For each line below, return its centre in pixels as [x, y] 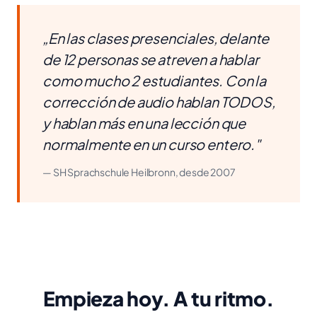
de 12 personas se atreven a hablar [151, 59]
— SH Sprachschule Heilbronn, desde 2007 [139, 172]
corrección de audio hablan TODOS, [159, 102]
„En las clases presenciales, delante [156, 38]
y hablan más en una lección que [144, 123]
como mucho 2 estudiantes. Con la [154, 80]
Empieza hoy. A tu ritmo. [158, 298]
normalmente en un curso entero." [151, 144]
